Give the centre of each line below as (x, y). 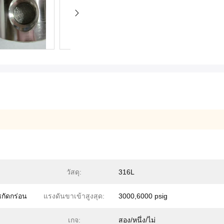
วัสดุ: (74, 172)
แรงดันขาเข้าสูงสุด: (74, 196)
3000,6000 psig (143, 196)
